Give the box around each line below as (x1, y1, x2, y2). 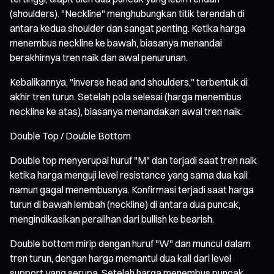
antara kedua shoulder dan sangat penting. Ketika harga (10, 21, 245, 34)
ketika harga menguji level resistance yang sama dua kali (10, 168, 248, 181)
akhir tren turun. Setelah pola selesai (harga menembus (10, 90, 242, 103)
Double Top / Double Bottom (10, 129, 131, 142)
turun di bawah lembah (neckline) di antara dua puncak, (10, 198, 240, 210)
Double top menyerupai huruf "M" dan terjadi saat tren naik (10, 154, 257, 166)
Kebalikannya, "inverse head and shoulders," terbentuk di (10, 75, 248, 88)
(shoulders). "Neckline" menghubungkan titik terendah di (10, 7, 245, 20)
